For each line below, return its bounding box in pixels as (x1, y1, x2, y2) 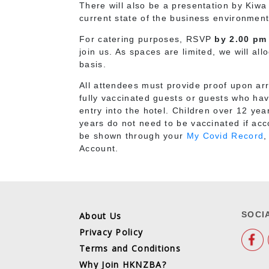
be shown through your (79, 130, 187, 141)
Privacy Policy (79, 226, 144, 238)
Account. (79, 143, 119, 153)
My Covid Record (186, 130, 264, 141)
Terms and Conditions (79, 242, 181, 254)
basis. (79, 59, 106, 69)
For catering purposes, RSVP (79, 34, 212, 44)
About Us (79, 210, 122, 222)
